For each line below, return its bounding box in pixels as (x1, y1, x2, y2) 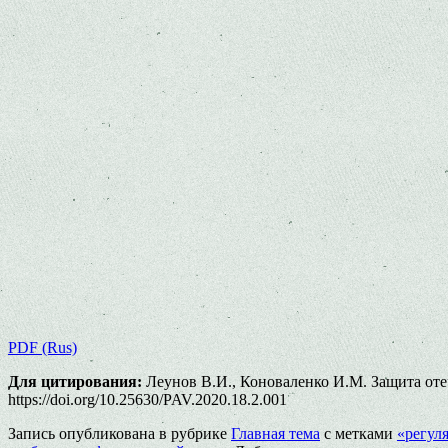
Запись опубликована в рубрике (8, 424, 231, 442)
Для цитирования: (8, 372, 142, 390)
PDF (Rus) (8, 338, 77, 356)
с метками (320, 424, 397, 442)
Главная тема (231, 424, 320, 442)
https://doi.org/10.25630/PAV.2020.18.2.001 (8, 390, 287, 408)
